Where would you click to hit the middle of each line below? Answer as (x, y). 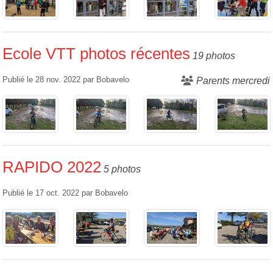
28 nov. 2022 (58, 80)
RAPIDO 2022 (52, 167)
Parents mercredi (233, 80)
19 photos (214, 55)
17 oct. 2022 (57, 193)
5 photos (122, 169)
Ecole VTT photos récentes (96, 53)
